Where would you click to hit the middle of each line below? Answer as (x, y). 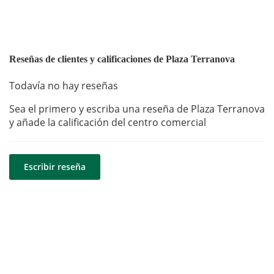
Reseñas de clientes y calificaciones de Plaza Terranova (122, 59)
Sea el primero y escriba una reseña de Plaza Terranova (137, 109)
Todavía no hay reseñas (64, 86)
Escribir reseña (55, 167)
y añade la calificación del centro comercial (108, 123)
